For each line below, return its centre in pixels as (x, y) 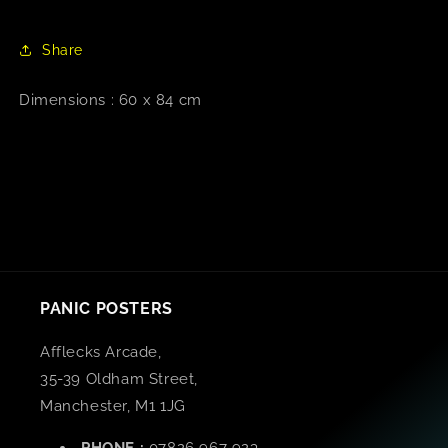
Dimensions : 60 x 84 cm (110, 100)
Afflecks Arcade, (101, 352)
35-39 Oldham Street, (119, 379)
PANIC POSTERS (106, 309)
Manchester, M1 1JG (113, 406)
